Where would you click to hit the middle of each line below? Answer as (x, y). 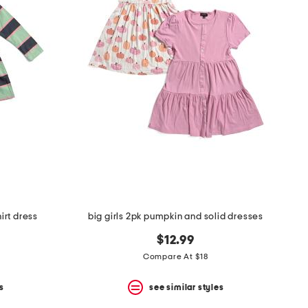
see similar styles (187, 287)
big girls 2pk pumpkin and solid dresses (176, 217)
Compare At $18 (176, 257)
